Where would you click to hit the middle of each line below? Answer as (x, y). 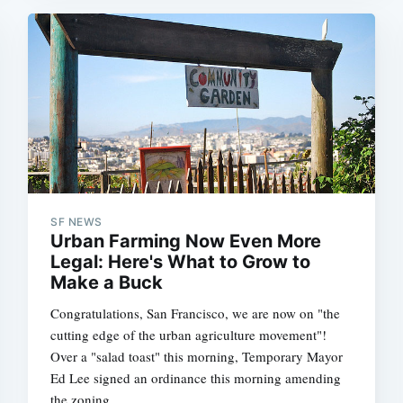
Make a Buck (107, 282)
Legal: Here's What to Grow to (181, 261)
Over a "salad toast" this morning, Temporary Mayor (197, 356)
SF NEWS (76, 221)
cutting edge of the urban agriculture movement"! (189, 334)
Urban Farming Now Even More (186, 241)
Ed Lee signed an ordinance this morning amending (196, 377)
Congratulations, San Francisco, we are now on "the (196, 313)
